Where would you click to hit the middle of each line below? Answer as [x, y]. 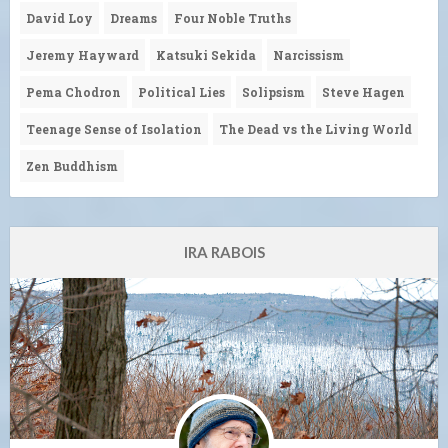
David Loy [59, 17]
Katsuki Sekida [206, 54]
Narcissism [308, 54]
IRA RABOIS [224, 251]
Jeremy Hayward [82, 54]
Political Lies [181, 91]
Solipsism [273, 91]
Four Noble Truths [232, 17]
